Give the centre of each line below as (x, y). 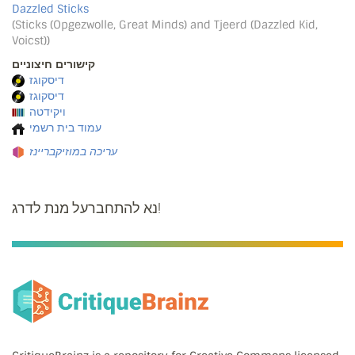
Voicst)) (31, 40)
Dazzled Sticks (50, 9)
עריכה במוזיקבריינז (73, 151)
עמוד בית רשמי (65, 128)
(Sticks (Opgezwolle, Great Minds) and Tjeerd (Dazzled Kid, (165, 25)
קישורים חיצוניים (53, 64)
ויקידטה (48, 112)
